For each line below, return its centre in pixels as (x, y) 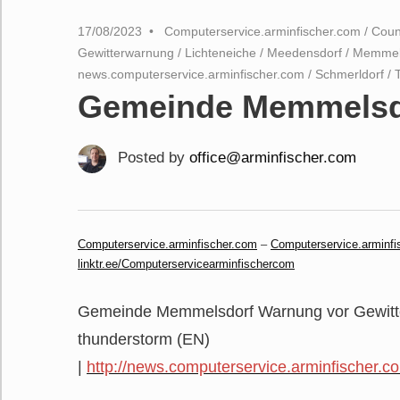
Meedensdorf (304, 52)
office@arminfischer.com (272, 157)
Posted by (153, 157)
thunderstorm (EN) (144, 339)
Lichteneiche (221, 52)
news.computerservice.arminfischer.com (191, 74)
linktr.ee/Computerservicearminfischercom (186, 263)
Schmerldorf (350, 74)
